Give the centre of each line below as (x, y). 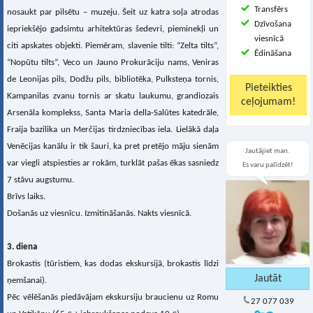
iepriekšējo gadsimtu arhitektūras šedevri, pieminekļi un (113, 29)
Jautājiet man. (268, 151)
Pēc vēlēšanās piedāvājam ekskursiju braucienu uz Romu (113, 297)
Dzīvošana (273, 24)
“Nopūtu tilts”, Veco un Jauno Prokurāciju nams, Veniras (113, 63)
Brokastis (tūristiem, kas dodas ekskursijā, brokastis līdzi (113, 264)
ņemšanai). (28, 281)
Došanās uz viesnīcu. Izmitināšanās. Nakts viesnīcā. (99, 213)
